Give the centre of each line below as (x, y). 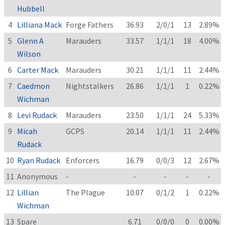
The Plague (86, 192)
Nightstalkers (90, 86)
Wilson (29, 53)
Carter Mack (38, 70)
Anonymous (38, 176)
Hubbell (31, 8)
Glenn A (31, 40)
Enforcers (83, 160)
